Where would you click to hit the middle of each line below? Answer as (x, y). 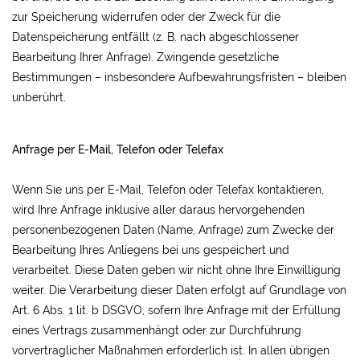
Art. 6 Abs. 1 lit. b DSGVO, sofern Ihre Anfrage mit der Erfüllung (176, 310)
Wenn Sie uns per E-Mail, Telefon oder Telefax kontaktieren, (168, 190)
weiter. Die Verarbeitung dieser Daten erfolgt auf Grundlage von (179, 290)
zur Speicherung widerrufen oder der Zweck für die (146, 17)
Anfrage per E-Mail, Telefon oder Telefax (118, 149)
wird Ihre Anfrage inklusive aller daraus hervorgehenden (158, 210)
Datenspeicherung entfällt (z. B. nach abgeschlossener (155, 37)
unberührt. (39, 97)
